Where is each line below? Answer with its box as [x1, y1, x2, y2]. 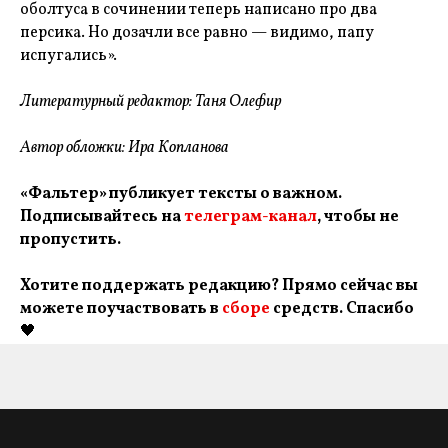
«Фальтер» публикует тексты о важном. [20, 183, 342, 205]
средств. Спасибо [270, 298, 414, 320]
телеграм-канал [184, 206, 317, 228]
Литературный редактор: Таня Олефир [20, 91, 281, 113]
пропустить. [20, 229, 121, 251]
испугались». [20, 45, 117, 67]
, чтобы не [317, 206, 399, 228]
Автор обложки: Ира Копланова [20, 137, 229, 159]
